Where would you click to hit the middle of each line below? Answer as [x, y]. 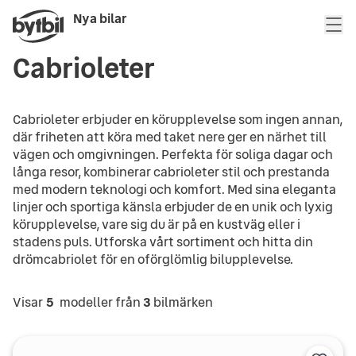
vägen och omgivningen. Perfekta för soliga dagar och [173, 154]
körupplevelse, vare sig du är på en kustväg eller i [157, 224]
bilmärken [183, 302]
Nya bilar [100, 18]
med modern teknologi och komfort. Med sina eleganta [174, 189]
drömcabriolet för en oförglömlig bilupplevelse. [153, 259]
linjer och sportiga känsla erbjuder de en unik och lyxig [173, 207]
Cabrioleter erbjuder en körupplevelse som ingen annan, [178, 119]
